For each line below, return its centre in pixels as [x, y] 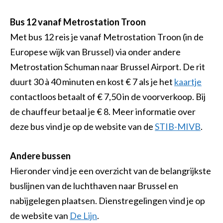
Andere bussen [40, 156]
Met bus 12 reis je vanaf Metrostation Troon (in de [107, 37]
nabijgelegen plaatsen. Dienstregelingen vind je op [108, 200]
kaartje [188, 81]
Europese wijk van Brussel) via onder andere [95, 52]
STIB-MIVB [178, 126]
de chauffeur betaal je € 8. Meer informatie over [103, 111]
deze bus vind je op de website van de [82, 126]
